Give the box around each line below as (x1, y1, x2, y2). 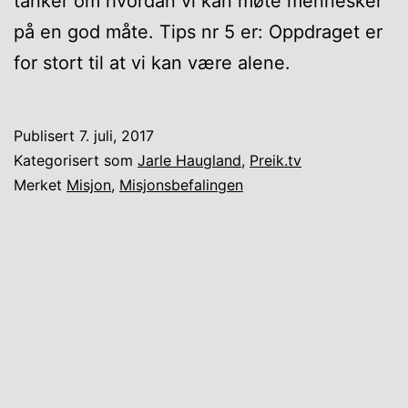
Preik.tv (250, 150, 301, 169)
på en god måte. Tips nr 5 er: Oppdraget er (14, 20, 382, 43)
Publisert (14, 126, 79, 145)
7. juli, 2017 (79, 126, 154, 145)
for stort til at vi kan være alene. (14, 51, 296, 74)
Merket (14, 175, 66, 194)
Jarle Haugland (138, 150, 241, 169)
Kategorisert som (14, 150, 138, 169)
